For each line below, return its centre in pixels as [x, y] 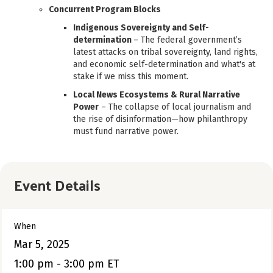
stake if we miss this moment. [131, 76]
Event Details [57, 184]
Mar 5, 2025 [42, 244]
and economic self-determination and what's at [164, 64]
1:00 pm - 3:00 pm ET [67, 264]
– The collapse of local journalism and [175, 107]
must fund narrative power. [126, 131]
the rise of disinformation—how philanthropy [160, 119]
